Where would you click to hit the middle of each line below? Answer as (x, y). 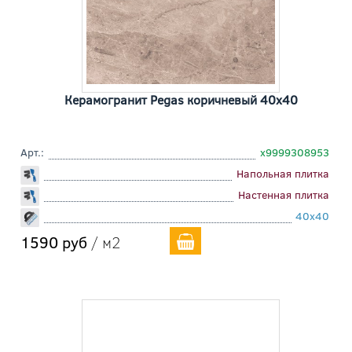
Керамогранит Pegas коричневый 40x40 (181, 100)
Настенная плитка (284, 195)
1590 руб (54, 242)
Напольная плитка (283, 174)
